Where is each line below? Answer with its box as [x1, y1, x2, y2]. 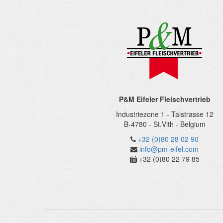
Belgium [180, 119, 206, 129]
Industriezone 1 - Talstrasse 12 [115, 109, 214, 119]
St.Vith [153, 119, 174, 129]
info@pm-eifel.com [139, 144, 199, 154]
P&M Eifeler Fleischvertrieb [118, 94, 211, 104]
